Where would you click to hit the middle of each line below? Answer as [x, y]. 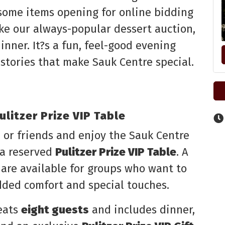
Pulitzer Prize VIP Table [116, 152]
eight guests [55, 210]
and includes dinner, [142, 210]
